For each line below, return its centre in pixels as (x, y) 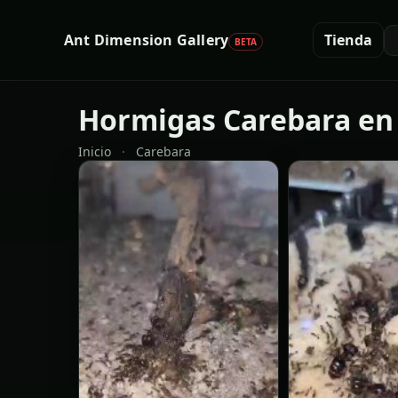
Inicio (95, 151)
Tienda (349, 40)
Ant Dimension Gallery (147, 40)
